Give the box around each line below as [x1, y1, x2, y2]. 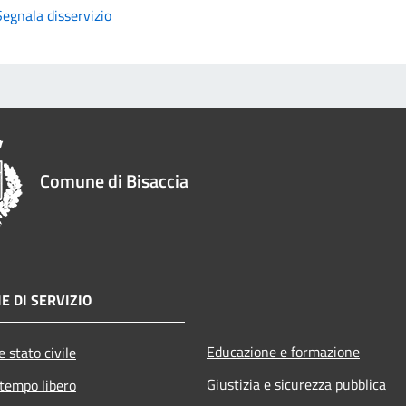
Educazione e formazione [207, 340, 360, 362]
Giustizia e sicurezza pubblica [207, 372, 386, 395]
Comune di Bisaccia [40, 166, 188, 195]
